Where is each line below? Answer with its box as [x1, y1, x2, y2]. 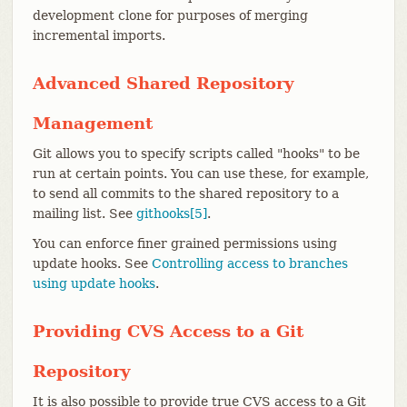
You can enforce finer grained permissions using [32, 235, 337, 251]
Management [32, 113, 153, 133]
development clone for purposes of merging [32, 7, 308, 23]
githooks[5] [135, 205, 207, 221]
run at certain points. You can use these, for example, [32, 165, 369, 181]
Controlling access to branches [151, 255, 348, 271]
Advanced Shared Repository [32, 73, 293, 93]
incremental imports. [32, 27, 165, 43]
